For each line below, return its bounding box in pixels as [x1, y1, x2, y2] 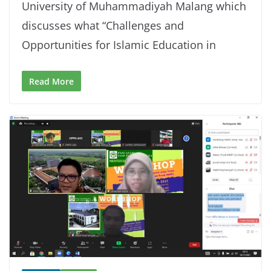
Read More [29, 75, 74, 87]
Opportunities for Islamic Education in [22, 37, 216, 52]
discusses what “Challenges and [22, 18, 184, 33]
